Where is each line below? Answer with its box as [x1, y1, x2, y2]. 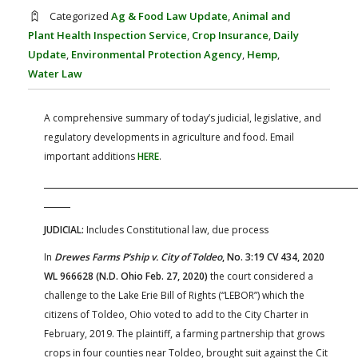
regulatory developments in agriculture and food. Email [44, 129, 294, 144]
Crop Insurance [192, 27, 268, 42]
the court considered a [208, 268, 313, 283]
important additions [44, 149, 137, 163]
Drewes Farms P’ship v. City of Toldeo [54, 249, 222, 264]
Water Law [28, 66, 82, 81]
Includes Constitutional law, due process [86, 222, 268, 237]
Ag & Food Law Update [111, 8, 228, 23]
